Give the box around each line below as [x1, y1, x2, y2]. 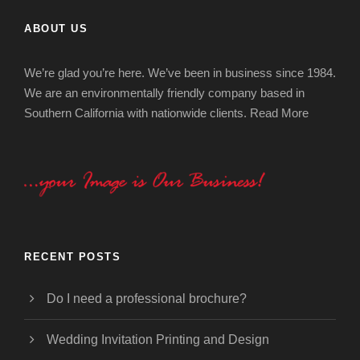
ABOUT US [24, 22, 88, 35]
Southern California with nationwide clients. [24, 106, 250, 120]
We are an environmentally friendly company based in [24, 86, 305, 100]
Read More [250, 106, 309, 120]
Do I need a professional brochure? [47, 292, 247, 305]
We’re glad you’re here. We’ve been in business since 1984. [24, 66, 336, 80]
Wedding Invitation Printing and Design [47, 333, 269, 346]
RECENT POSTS [24, 251, 121, 263]
